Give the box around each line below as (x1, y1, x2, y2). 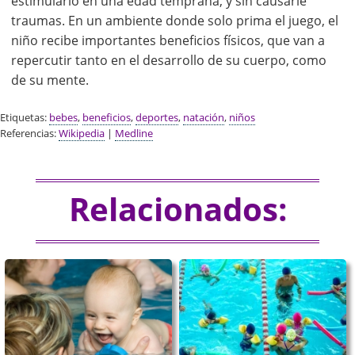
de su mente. (11, 71, 89, 90)
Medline (115, 126, 153, 141)
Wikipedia (59, 126, 105, 141)
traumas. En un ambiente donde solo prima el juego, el (11, 12, 338, 30)
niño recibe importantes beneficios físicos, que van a (11, 32, 325, 50)
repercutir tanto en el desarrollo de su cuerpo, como (11, 52, 326, 70)
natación (183, 110, 224, 125)
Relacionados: (68, 187, 287, 231)
